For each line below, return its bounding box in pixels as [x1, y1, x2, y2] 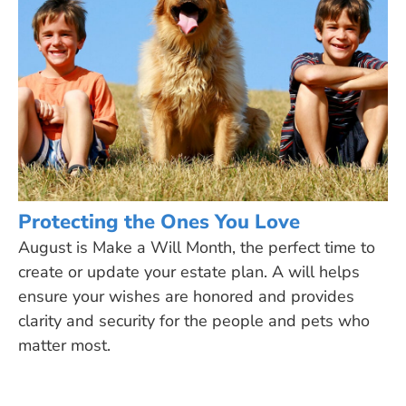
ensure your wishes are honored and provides [18, 285, 354, 307]
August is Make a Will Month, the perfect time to [18, 236, 375, 258]
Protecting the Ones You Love [18, 208, 300, 236]
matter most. [18, 333, 111, 356]
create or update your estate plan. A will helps [18, 260, 360, 283]
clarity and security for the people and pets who [18, 309, 370, 332]
